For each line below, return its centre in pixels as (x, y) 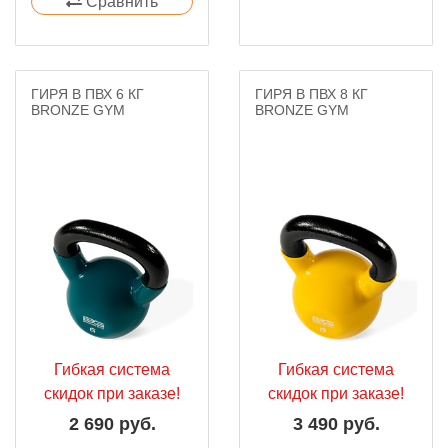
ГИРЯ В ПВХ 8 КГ (311, 94)
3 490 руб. (336, 424)
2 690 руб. (112, 424)
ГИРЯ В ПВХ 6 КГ (87, 94)
